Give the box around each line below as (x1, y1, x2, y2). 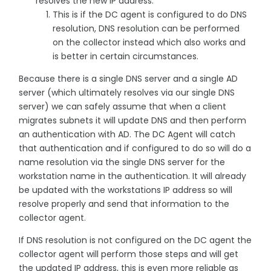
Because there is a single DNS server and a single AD (19, 72, 238, 85)
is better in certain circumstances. (53, 50, 198, 62)
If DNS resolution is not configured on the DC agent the (19, 233, 252, 246)
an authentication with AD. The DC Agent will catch (19, 128, 235, 140)
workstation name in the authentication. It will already (19, 169, 246, 182)
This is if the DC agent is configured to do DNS (53, 8, 247, 21)
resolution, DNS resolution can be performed (53, 22, 240, 34)
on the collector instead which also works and (53, 36, 246, 48)
